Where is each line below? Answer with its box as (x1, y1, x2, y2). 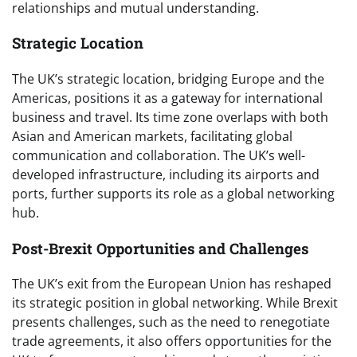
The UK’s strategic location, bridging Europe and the (12, 69, 324, 88)
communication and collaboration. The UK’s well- (12, 146, 305, 164)
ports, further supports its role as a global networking (12, 184, 335, 202)
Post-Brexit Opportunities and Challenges (12, 237, 308, 258)
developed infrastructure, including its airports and (12, 165, 320, 183)
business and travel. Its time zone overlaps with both (12, 108, 328, 126)
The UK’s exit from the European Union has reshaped (12, 275, 331, 293)
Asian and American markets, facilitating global (12, 127, 292, 145)
